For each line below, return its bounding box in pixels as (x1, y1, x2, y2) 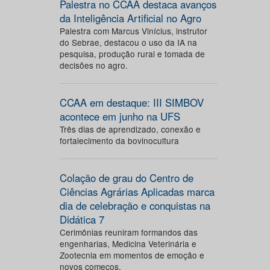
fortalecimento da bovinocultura (59, 134, 179, 146)
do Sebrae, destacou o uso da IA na (59, 36, 197, 48)
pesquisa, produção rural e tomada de (59, 48, 205, 60)
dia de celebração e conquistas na (59, 198, 210, 213)
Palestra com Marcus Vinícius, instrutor (59, 25, 207, 37)
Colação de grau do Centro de (59, 171, 193, 185)
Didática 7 (59, 212, 104, 227)
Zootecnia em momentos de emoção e (59, 249, 204, 261)
